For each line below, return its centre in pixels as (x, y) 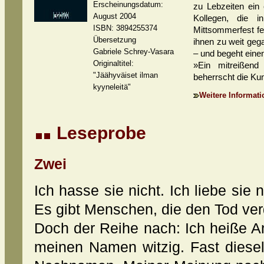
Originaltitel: (113, 63)
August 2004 (115, 16)
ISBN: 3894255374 (125, 28)
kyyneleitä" (112, 87)
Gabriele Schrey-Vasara (133, 52)
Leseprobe (99, 133)
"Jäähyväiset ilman (126, 75)
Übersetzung (115, 40)
